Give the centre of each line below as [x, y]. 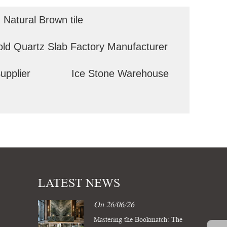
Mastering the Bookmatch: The [138, 220]
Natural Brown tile [43, 20]
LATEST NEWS [79, 183]
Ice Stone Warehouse [120, 73]
